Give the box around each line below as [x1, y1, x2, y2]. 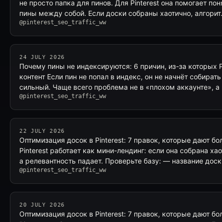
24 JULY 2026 [19, 54, 65, 60]
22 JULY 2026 [19, 128, 65, 134]
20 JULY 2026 [19, 202, 65, 208]
